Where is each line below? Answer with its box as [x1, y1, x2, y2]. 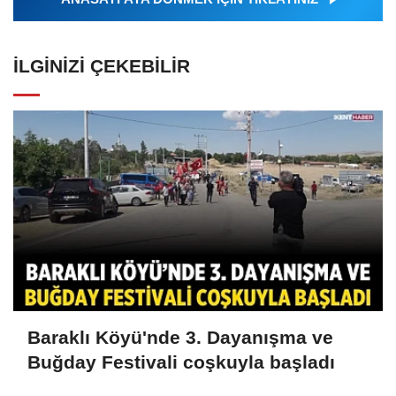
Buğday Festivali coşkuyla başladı [27, 351, 335, 372]
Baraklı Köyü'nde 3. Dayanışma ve [27, 326, 333, 347]
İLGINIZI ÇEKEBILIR [13, 56, 190, 77]
